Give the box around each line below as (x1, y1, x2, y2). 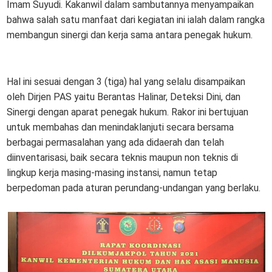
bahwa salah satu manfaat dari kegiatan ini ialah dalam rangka (7, 13, 265, 25)
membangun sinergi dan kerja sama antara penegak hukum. (7, 29, 253, 41)
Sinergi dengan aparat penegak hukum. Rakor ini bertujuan (7, 106, 249, 118)
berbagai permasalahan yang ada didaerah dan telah (7, 136, 225, 148)
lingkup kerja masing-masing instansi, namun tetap (7, 166, 218, 178)
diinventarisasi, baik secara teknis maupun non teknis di (7, 151, 239, 163)
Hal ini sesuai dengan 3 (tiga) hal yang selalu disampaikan (7, 75, 246, 87)
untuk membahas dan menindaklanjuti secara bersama (7, 121, 234, 133)
